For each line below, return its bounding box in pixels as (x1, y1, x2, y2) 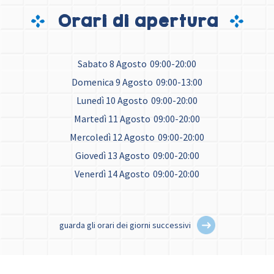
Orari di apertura (56, 10, 218, 33)
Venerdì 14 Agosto (75, 168, 150, 180)
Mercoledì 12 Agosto (70, 131, 155, 144)
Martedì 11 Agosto (74, 113, 150, 125)
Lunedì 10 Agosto (76, 94, 148, 107)
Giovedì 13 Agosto (75, 149, 150, 162)
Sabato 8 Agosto (78, 57, 147, 70)
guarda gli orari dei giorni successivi (59, 220, 191, 231)
